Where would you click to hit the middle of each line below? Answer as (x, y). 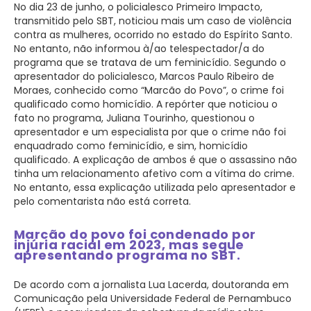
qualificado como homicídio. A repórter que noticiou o (146, 104)
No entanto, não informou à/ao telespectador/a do (139, 48)
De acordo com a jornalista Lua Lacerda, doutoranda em (151, 284)
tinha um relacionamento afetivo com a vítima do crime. (154, 173)
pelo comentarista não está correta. (102, 201)
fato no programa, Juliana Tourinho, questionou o (134, 118)
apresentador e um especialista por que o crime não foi (150, 132)
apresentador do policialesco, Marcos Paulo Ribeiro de (144, 76)
